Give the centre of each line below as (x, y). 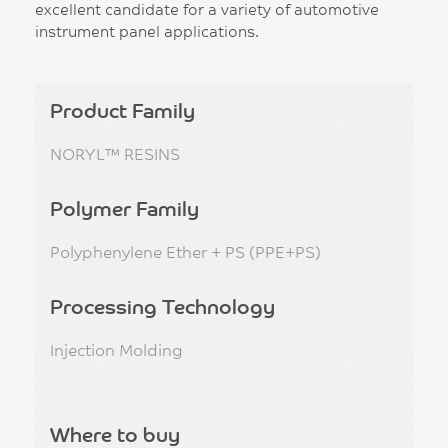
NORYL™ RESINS (115, 153)
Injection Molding (116, 349)
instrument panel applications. (147, 31)
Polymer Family (124, 207)
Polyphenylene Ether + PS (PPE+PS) (185, 251)
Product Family (122, 109)
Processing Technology (162, 305)
